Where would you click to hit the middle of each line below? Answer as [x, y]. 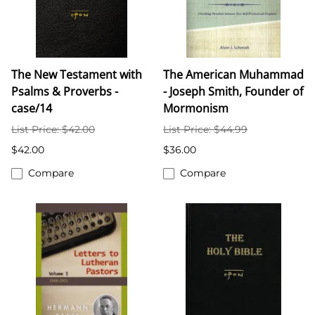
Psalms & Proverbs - [65, 92]
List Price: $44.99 [205, 130]
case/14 [32, 109]
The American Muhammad [233, 75]
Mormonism [196, 109]
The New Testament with [77, 75]
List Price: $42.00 [53, 130]
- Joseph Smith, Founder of [233, 92]
